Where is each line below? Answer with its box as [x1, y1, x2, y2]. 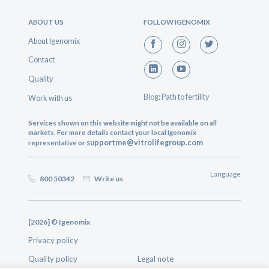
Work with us [28, 93, 73, 103]
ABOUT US [28, 17, 64, 26]
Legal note [138, 254, 174, 264]
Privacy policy [28, 235, 79, 246]
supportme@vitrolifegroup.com [86, 138, 204, 148]
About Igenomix [28, 35, 80, 46]
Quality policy [28, 254, 78, 264]
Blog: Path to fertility [143, 92, 209, 102]
